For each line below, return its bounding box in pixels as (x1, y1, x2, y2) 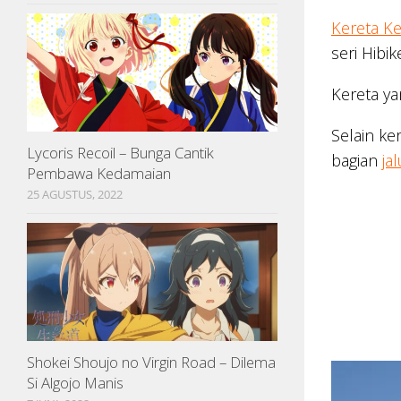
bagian (331, 149, 382, 172)
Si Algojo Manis (27, 371, 124, 393)
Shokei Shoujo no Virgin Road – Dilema (27, 351, 276, 372)
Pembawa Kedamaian (27, 162, 171, 183)
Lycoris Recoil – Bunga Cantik (27, 141, 214, 163)
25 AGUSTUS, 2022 (27, 185, 123, 202)
